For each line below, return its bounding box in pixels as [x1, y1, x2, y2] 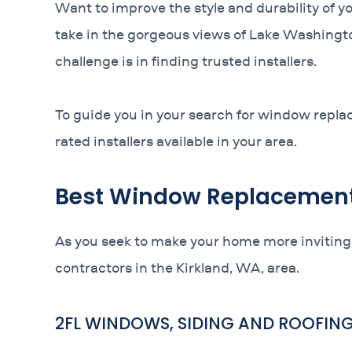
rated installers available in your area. [55, 132, 297, 150]
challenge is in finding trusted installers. [55, 52, 317, 70]
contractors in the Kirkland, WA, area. [55, 258, 299, 277]
